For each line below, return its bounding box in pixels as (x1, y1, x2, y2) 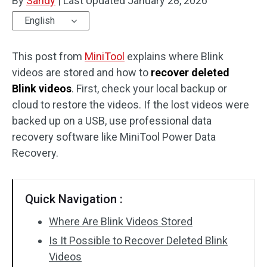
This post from (12, 50, 85, 63)
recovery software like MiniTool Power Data (12, 131, 216, 143)
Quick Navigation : (25, 192, 123, 206)
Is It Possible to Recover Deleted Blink (49, 234, 228, 247)
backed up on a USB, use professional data (12, 114, 212, 127)
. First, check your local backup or (72, 82, 227, 95)
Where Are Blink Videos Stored (49, 215, 193, 228)
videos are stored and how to (12, 66, 151, 79)
